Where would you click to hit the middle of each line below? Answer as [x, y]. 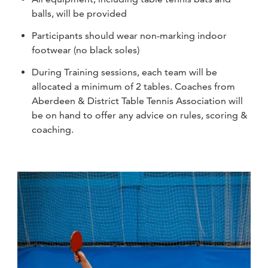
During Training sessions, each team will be [125, 72]
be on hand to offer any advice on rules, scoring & [140, 115]
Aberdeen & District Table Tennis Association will [138, 100]
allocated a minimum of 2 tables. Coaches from [134, 86]
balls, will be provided [80, 14]
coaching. [53, 129]
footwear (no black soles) [86, 50]
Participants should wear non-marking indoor [130, 35]
